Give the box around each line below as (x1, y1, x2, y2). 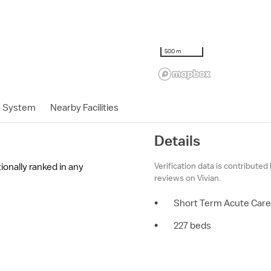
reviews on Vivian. (154, 172, 221, 183)
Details (154, 132, 200, 149)
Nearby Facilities (50, 102, 119, 114)
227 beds (174, 220, 211, 232)
